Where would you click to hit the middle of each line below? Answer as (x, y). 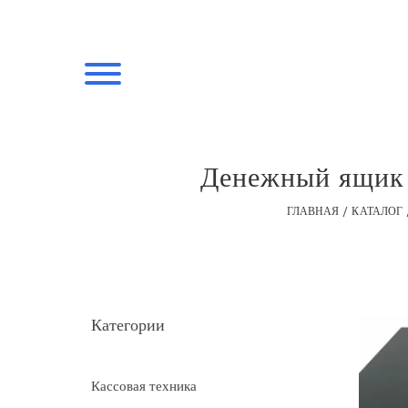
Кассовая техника (144, 386)
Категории (128, 325)
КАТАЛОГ (377, 211)
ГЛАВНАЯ (313, 211)
